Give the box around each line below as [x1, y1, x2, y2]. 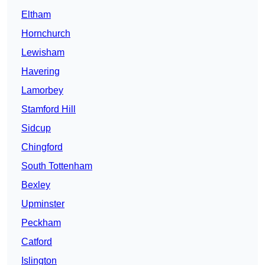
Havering [21, 66, 60, 77]
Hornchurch [21, 28, 70, 39]
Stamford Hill [21, 104, 76, 115]
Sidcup [21, 123, 51, 134]
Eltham [21, 9, 51, 20]
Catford [21, 237, 52, 247]
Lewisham [21, 47, 64, 58]
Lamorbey [21, 85, 63, 96]
